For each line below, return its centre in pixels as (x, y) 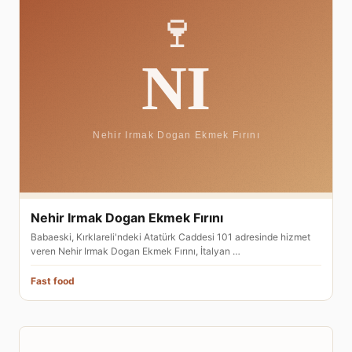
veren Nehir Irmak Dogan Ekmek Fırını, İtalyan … (136, 251)
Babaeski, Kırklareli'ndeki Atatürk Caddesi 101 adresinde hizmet (170, 237)
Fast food (53, 281)
